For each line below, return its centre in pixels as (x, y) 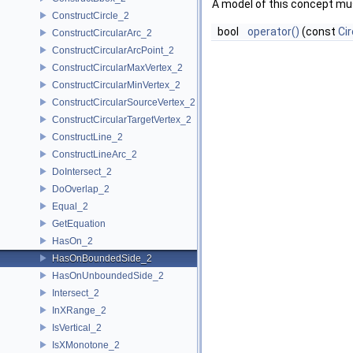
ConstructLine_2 (87, 137)
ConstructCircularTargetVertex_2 (122, 119)
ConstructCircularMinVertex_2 (116, 85)
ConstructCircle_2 (91, 15)
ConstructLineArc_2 (95, 154)
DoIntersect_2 (82, 171)
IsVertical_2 (77, 327)
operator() (273, 32)
